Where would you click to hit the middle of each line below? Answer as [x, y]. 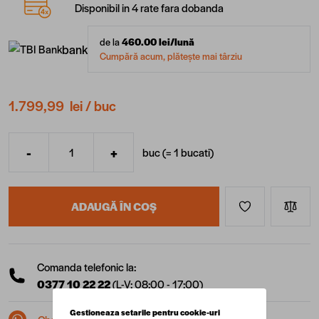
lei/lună [176, 42]
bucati [195, 152]
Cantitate [29, 160]
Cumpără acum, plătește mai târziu [171, 56]
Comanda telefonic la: [87, 267]
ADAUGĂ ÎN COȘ [114, 206]
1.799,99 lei [46, 105]
